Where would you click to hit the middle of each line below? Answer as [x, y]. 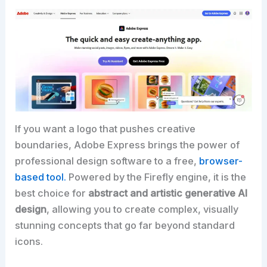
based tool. [41, 177]
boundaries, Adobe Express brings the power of [128, 145]
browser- [221, 161]
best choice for [52, 193]
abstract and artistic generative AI [168, 193]
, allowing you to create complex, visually [143, 209]
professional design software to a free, [107, 161]
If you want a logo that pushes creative [105, 129]
